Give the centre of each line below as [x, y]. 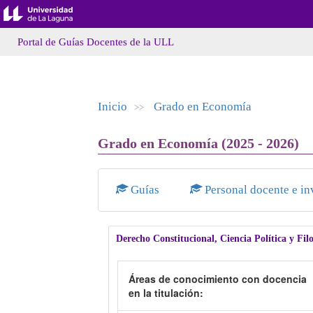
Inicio [112, 107]
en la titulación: [166, 293]
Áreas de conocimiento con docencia [217, 279]
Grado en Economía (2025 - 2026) [198, 143]
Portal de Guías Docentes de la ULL [96, 42]
